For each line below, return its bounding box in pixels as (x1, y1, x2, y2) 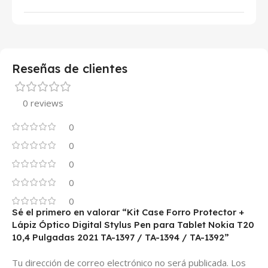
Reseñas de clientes (12, 61, 127, 76)
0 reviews (23, 97, 63, 109)
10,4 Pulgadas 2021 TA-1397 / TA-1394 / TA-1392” (12, 232, 229, 243)
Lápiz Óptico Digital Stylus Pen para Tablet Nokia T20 (12, 219, 254, 230)
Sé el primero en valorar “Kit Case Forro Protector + (12, 206, 244, 218)
